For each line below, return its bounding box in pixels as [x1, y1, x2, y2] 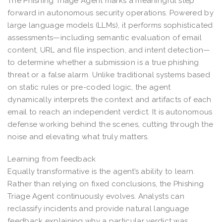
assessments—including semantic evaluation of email [7, 33, 202, 42]
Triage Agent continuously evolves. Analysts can [7, 191, 185, 201]
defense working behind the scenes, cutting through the [7, 119, 214, 129]
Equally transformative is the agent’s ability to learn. [7, 166, 195, 176]
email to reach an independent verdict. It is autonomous [7, 107, 213, 116]
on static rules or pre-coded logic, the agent [7, 82, 171, 92]
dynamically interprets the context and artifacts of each [7, 95, 212, 104]
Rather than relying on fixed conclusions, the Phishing [7, 179, 204, 188]
